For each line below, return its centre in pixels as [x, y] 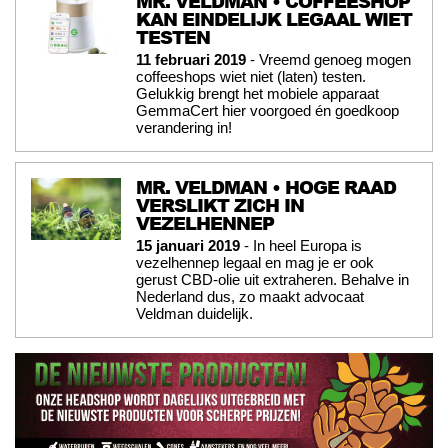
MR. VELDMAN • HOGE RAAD [266, 186]
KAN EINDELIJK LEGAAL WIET [274, 18]
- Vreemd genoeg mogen [328, 59]
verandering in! [184, 127]
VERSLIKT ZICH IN [220, 204]
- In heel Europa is [301, 245]
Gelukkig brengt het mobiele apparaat [257, 93]
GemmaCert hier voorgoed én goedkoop [267, 110]
